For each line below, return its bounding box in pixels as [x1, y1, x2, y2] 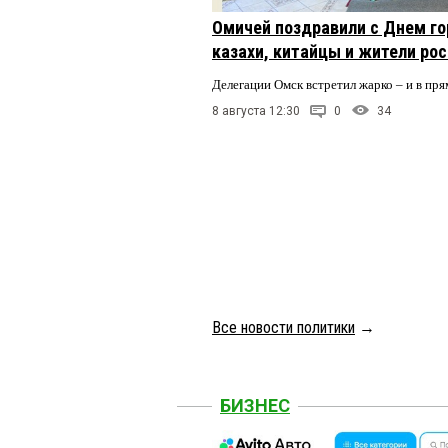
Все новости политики [212, 317, 355, 337]
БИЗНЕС [220, 394, 290, 416]
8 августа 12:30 [212, 103, 300, 118]
